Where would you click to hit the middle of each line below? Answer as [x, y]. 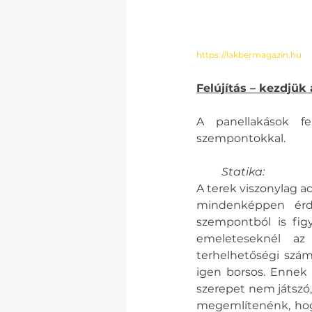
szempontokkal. [241, 138]
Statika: [242, 171]
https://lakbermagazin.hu [249, 54]
